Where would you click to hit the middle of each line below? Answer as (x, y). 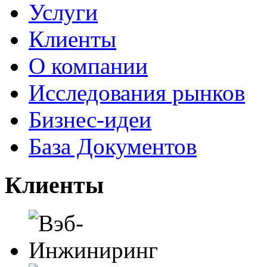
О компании (88, 66)
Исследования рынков (137, 93)
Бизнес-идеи (90, 119)
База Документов (113, 146)
